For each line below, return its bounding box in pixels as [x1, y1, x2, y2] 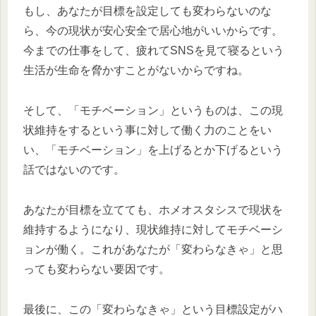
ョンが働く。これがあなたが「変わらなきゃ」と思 [23, 243, 283, 255]
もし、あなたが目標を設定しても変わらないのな [23, 5, 272, 18]
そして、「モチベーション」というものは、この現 [23, 104, 283, 117]
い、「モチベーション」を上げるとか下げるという [23, 144, 283, 157]
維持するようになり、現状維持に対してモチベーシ [23, 223, 283, 236]
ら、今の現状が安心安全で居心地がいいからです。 [23, 25, 283, 37]
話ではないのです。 [23, 164, 125, 176]
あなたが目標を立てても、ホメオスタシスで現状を [23, 203, 283, 216]
